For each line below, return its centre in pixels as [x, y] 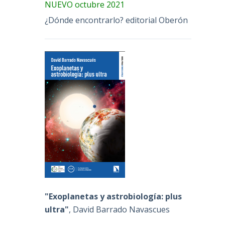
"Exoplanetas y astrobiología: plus [114, 196]
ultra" [57, 209]
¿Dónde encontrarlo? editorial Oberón [117, 20]
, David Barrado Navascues [120, 209]
